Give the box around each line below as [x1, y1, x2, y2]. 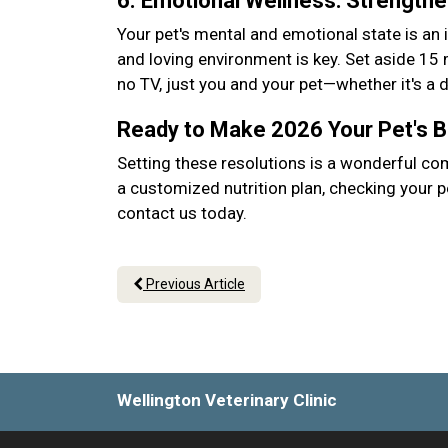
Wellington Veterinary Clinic [117, 390, 337, 410]
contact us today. [117, 203, 255, 223]
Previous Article [143, 276, 245, 292]
